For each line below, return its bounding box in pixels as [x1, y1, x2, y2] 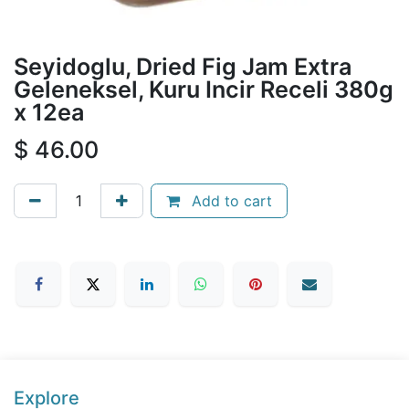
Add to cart [187, 191, 272, 210]
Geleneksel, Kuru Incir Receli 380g [14, 75, 393, 103]
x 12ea [14, 98, 84, 126]
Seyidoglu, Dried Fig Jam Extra [14, 52, 351, 80]
